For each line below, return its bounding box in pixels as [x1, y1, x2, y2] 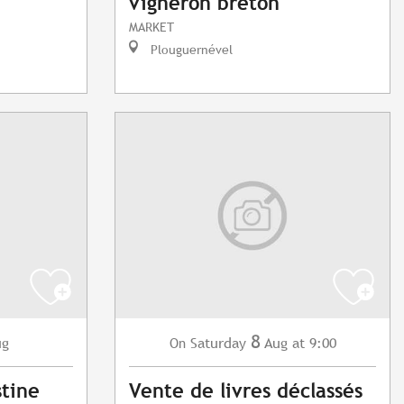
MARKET [129, 19, 174, 35]
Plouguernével [147, 41, 233, 58]
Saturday [189, 335, 246, 353]
